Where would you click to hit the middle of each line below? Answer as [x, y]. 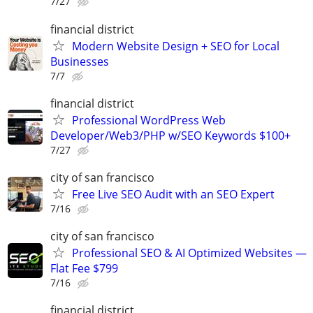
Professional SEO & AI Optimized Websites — [189, 253]
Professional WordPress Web [149, 120]
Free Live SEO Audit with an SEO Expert [173, 194]
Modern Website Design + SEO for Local [176, 46]
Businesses [80, 61]
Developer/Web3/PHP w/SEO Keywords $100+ [170, 135]
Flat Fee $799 [84, 269]
